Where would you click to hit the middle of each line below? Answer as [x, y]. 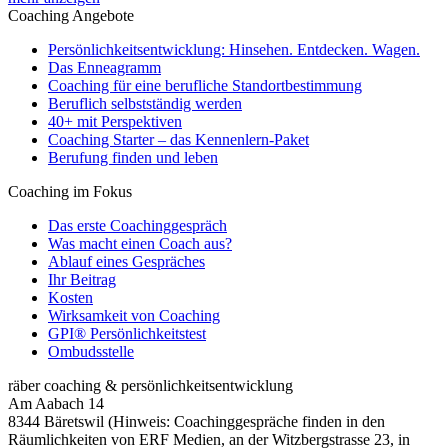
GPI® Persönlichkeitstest [127, 334]
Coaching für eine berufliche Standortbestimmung [205, 86]
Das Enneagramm [104, 68]
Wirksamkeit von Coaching [134, 316]
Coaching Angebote [71, 16]
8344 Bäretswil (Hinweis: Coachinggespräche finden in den [196, 422]
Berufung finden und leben [133, 158]
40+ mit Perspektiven [115, 122]
